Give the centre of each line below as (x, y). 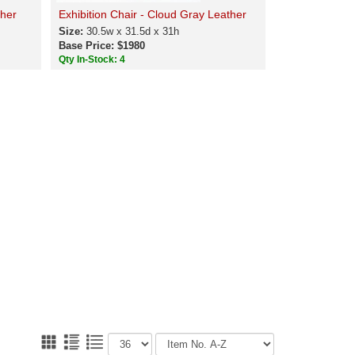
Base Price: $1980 (102, 46)
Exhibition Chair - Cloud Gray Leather (153, 14)
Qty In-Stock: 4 (94, 59)
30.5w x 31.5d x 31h (133, 31)
